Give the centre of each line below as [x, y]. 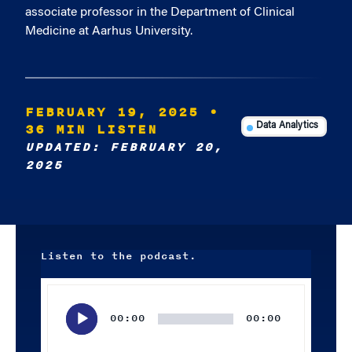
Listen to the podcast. [119, 256]
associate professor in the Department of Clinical [160, 13]
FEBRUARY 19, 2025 [112, 112]
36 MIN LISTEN [92, 130]
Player [55, 306]
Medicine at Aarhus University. [109, 31]
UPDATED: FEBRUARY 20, [124, 147]
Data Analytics [287, 126]
